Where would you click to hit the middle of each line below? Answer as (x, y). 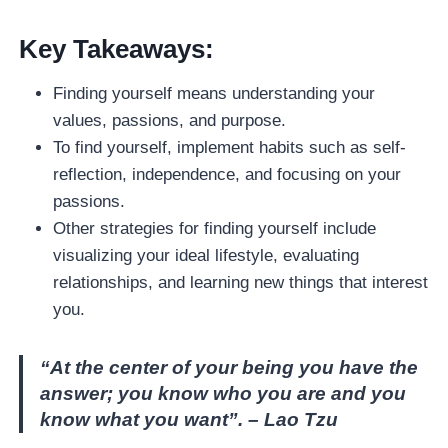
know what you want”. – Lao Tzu (189, 420)
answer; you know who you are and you (223, 394)
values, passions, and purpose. (170, 121)
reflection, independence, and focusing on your (227, 175)
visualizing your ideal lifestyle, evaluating (206, 256)
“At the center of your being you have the (229, 368)
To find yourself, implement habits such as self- (230, 148)
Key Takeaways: (117, 49)
